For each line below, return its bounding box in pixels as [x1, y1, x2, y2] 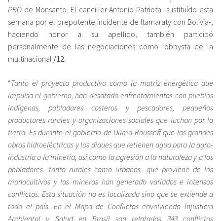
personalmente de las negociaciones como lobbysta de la [8, 41, 213, 51]
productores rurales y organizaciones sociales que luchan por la [8, 114, 213, 125]
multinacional [8, 53, 53, 64]
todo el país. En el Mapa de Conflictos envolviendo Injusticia [8, 201, 213, 211]
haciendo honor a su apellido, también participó [8, 29, 213, 39]
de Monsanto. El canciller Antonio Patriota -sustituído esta [22, 4, 213, 14]
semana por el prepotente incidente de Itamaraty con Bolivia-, [8, 16, 213, 27]
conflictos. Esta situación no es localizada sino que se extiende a [8, 188, 213, 199]
